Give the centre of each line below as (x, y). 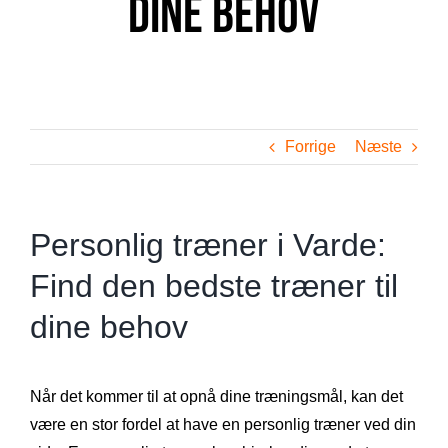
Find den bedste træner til (214, 286)
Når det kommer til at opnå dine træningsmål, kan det (216, 397)
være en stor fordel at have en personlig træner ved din (223, 425)
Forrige (310, 146)
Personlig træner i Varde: (208, 245)
